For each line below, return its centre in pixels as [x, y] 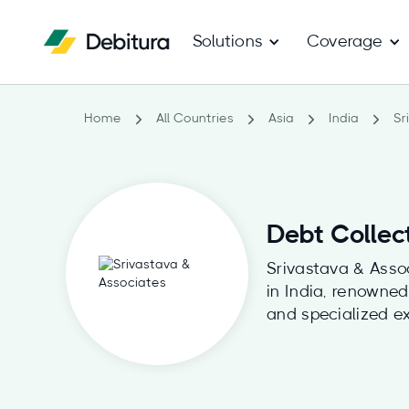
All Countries [195, 119]
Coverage [345, 42]
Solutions [228, 42]
